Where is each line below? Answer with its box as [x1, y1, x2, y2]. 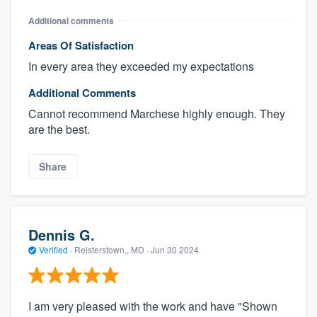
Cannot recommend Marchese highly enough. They [28, 105, 285, 122]
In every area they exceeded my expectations [28, 57, 254, 74]
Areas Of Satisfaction [28, 37, 134, 53]
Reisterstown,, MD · [72, 243, 151, 255]
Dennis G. [28, 224, 95, 245]
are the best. [28, 120, 90, 137]
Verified [37, 243, 70, 255]
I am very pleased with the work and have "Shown [28, 298, 277, 315]
